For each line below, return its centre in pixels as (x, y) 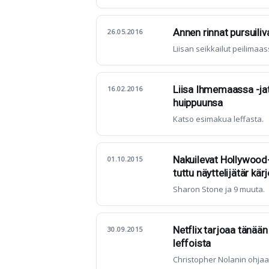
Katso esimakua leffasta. (218, 119)
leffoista (192, 243)
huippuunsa (198, 103)
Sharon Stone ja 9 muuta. (219, 189)
